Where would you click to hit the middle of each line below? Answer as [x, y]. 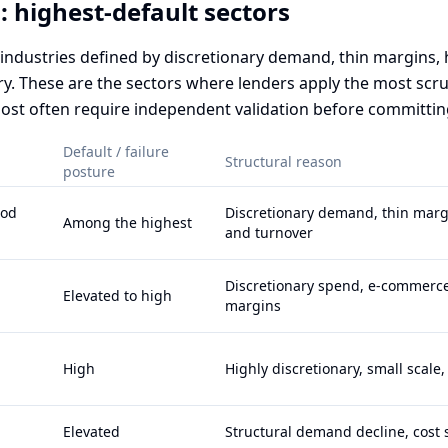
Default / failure [116, 151]
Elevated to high [117, 295]
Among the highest [127, 222]
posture [89, 171]
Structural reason [283, 161]
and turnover [269, 232]
